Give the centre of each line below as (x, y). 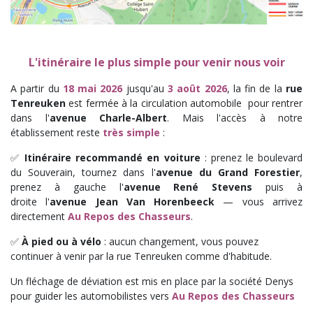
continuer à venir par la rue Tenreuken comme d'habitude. (141, 256)
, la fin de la (256, 88)
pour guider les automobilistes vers (91, 296)
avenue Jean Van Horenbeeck (132, 201)
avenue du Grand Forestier (228, 172)
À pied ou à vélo (61, 241)
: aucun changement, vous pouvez (180, 241)
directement (39, 216)
